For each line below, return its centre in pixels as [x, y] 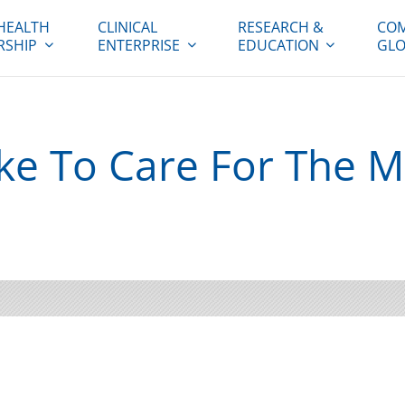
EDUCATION [278, 45]
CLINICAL [128, 27]
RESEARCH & [280, 27]
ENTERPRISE [139, 45]
